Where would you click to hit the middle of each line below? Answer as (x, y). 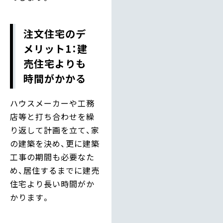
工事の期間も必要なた (52, 157)
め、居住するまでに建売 (55, 170)
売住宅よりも (55, 63)
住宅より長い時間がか (52, 183)
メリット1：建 (56, 48)
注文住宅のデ (55, 33)
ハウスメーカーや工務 (52, 103)
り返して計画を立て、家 (55, 130)
